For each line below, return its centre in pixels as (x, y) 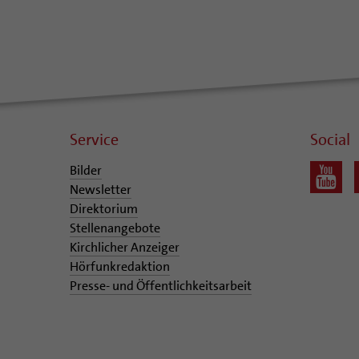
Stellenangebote (115, 228)
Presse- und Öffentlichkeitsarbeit (161, 285)
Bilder (86, 170)
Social (330, 139)
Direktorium (104, 208)
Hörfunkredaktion (120, 266)
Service (94, 139)
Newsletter (101, 189)
